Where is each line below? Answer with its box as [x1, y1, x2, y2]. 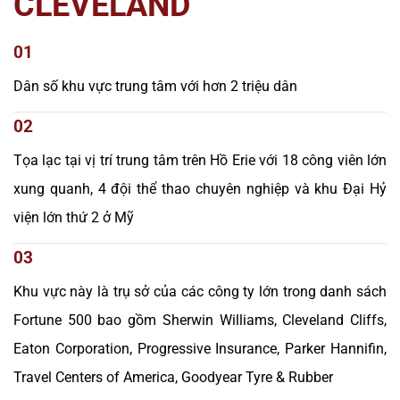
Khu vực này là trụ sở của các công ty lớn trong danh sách [13, 283, 387, 301]
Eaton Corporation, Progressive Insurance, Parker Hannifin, [13, 340, 387, 358]
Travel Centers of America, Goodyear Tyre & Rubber [13, 369, 333, 387]
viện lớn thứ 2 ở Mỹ [13, 209, 134, 227]
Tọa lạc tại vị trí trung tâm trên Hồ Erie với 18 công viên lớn [13, 152, 387, 170]
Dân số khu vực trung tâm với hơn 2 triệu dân [13, 78, 297, 96]
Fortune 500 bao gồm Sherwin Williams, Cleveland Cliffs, [13, 312, 387, 329]
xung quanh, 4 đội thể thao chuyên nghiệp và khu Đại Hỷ [13, 180, 387, 198]
